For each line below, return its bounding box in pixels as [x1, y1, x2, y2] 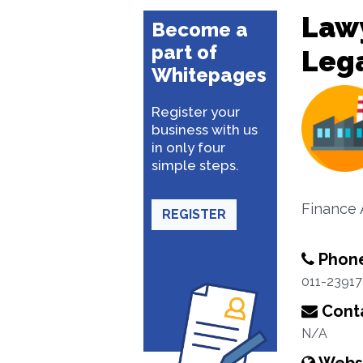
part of [152, 41, 217, 64]
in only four [152, 139, 225, 156]
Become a [152, 18, 248, 41]
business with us [152, 122, 258, 138]
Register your [152, 104, 240, 120]
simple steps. [152, 157, 239, 173]
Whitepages [152, 63, 267, 87]
